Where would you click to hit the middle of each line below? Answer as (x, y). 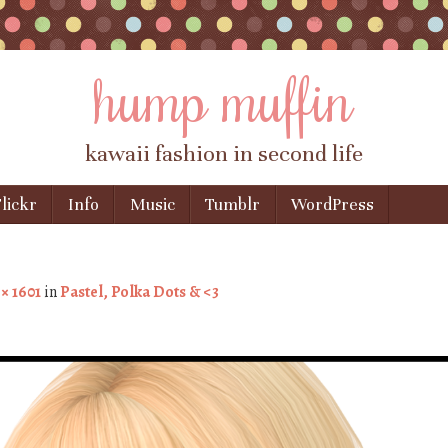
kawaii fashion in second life (224, 154)
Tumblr (233, 205)
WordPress (333, 205)
